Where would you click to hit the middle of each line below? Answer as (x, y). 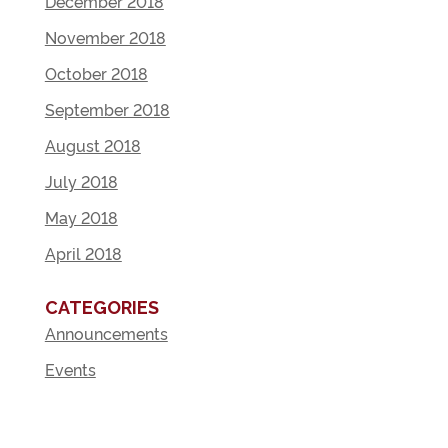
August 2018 (92, 145)
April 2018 (83, 253)
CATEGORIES (101, 307)
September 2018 (107, 109)
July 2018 (81, 181)
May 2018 (81, 217)
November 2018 (105, 37)
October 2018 (96, 73)
